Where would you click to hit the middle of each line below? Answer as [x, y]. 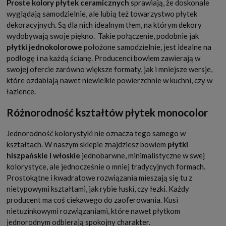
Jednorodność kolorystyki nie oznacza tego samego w [96, 133]
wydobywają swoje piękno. [51, 36]
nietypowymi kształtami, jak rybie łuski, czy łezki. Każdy [98, 188]
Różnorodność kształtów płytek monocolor [107, 112]
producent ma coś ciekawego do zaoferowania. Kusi [92, 200]
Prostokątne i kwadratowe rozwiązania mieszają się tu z [99, 177]
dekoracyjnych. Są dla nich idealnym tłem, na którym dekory [104, 24]
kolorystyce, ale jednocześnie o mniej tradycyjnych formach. [106, 166]
